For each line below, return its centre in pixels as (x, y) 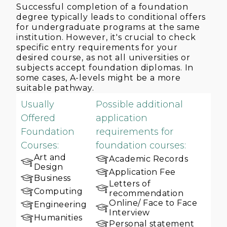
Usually (37, 104)
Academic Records (149, 159)
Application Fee (142, 172)
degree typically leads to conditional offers (111, 17)
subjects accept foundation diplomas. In (105, 67)
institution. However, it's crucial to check (106, 37)
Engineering (60, 205)
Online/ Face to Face (153, 203)
